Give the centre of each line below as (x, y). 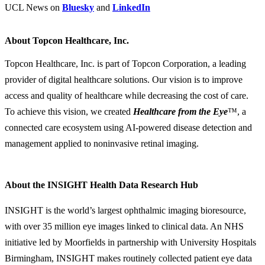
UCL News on (33, 7)
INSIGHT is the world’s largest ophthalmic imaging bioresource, (125, 210)
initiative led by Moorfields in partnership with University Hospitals (130, 242)
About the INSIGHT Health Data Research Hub (101, 185)
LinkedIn (131, 7)
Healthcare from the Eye (180, 111)
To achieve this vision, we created (69, 111)
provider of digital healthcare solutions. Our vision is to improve (124, 79)
